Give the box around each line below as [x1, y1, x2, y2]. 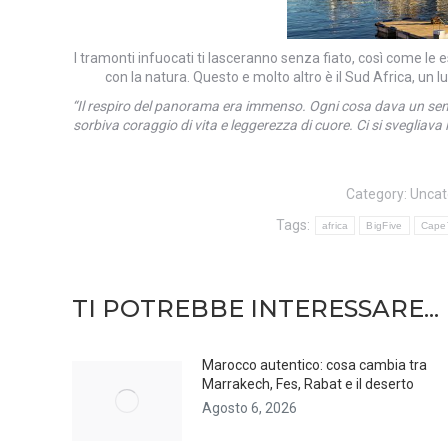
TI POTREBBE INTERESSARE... [72, 293, 439, 323]
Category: [345, 185, 410, 202]
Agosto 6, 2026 [202, 399, 297, 416]
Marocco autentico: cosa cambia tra [202, 356, 427, 373]
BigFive [366, 219, 403, 231]
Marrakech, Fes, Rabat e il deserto [202, 375, 414, 392]
